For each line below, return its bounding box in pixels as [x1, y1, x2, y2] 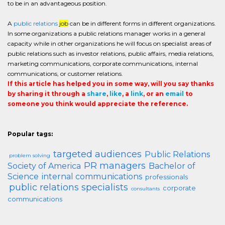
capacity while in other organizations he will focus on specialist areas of [8, 40, 211, 47]
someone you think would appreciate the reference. [8, 100, 188, 107]
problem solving [9, 152, 50, 159]
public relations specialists [9, 182, 128, 193]
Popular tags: [8, 130, 53, 138]
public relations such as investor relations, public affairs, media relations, [8, 50, 214, 57]
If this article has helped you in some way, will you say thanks [8, 80, 214, 87]
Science [8, 172, 39, 181]
